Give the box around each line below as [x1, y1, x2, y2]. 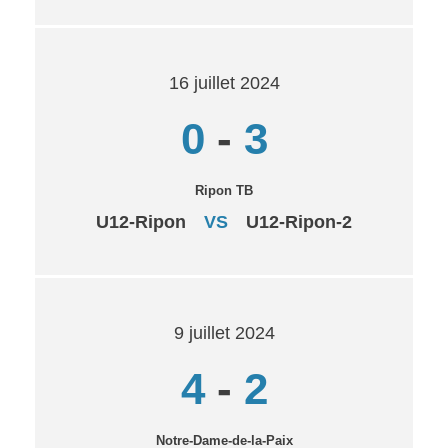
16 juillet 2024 [168, 73, 280, 93]
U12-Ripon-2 [246, 212, 352, 232]
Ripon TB [195, 183, 253, 198]
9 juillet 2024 [173, 323, 275, 343]
